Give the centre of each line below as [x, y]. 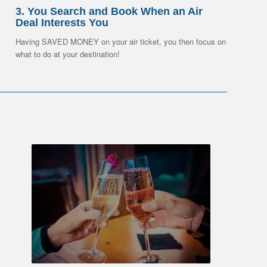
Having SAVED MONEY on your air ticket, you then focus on [121, 42]
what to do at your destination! [68, 54]
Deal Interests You [62, 23]
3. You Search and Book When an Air [109, 12]
